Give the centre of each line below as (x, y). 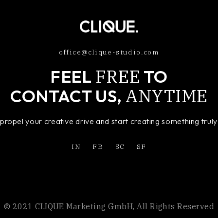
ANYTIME (167, 96)
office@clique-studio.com (109, 52)
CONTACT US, (68, 96)
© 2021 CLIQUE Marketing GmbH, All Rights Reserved (109, 206)
